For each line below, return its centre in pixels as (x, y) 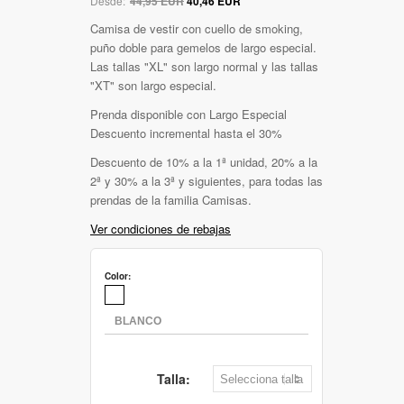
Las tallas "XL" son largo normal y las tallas (204, 66)
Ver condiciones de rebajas (161, 228)
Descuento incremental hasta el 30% (186, 133)
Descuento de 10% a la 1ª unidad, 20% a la (204, 161)
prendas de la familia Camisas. (171, 199)
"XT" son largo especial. (153, 85)
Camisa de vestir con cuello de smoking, (197, 28)
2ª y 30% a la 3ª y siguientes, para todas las (207, 180)
